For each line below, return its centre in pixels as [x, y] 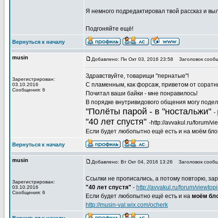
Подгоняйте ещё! [109, 29]
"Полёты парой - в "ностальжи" [150, 111]
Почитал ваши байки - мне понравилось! [142, 93]
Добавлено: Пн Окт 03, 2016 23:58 [132, 59]
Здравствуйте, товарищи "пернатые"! [137, 76]
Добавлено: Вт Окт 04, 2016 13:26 [132, 162]
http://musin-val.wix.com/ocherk [127, 205]
